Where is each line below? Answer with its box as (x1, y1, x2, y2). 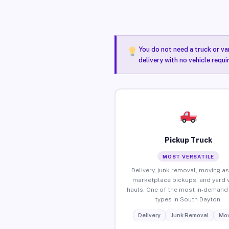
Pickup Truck (165, 135, 213, 144)
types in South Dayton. (155, 195, 222, 203)
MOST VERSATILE (163, 153, 215, 159)
